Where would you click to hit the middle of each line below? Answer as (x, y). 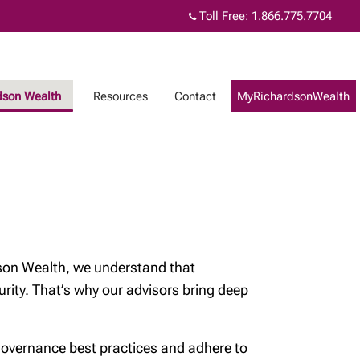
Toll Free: (224, 16)
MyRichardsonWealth (293, 96)
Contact (195, 96)
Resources (121, 96)
